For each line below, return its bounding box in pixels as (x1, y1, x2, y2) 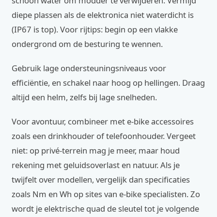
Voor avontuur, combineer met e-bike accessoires (12, 116, 194, 127)
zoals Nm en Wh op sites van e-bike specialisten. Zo (12, 188, 200, 200)
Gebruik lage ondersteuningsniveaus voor (12, 62, 166, 74)
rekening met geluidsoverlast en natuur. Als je (12, 159, 180, 171)
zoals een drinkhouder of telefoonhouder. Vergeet (12, 130, 196, 142)
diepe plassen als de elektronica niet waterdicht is (12, 9, 194, 21)
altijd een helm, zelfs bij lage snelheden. (12, 92, 157, 103)
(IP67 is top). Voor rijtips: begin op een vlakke (12, 24, 178, 35)
